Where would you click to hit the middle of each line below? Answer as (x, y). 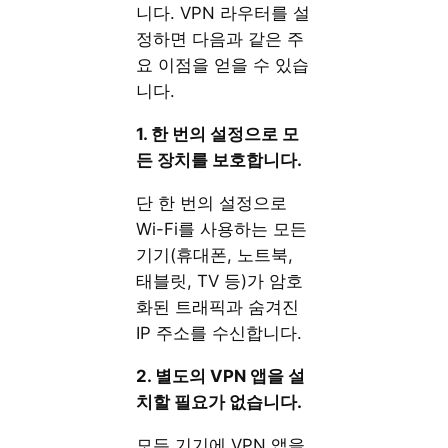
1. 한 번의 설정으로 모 (218, 134)
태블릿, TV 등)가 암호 (220, 281)
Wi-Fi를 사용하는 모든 (222, 229)
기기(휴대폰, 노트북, (215, 255)
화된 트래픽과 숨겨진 (218, 307)
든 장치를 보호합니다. (219, 160)
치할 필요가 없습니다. (219, 401)
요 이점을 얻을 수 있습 (223, 65)
